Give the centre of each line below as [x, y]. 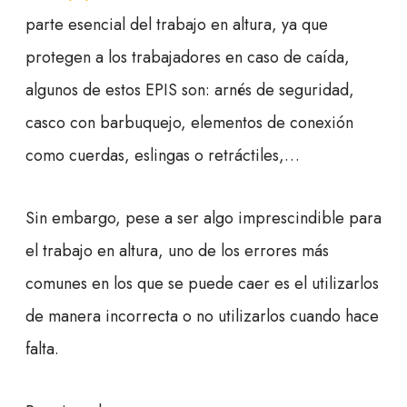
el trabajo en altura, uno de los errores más [177, 251]
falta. [42, 349]
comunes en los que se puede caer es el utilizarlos [202, 284]
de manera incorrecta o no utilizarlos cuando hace [202, 317]
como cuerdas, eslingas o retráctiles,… [163, 156]
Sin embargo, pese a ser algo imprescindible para [203, 218]
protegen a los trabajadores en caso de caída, [188, 58]
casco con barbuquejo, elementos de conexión [189, 123]
